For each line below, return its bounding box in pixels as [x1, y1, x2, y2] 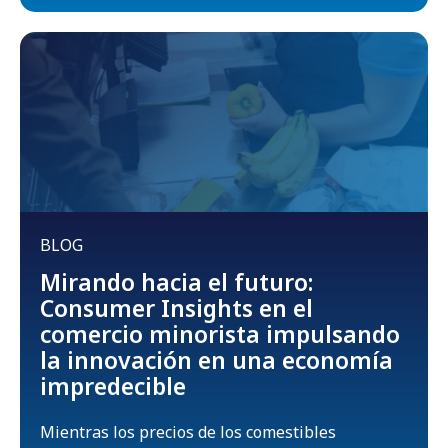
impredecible [40, 369, 186, 402]
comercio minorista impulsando [40, 317, 400, 350]
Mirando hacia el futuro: [40, 265, 313, 298]
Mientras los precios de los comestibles [40, 420, 336, 443]
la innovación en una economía [40, 343, 393, 376]
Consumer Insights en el [40, 291, 313, 324]
